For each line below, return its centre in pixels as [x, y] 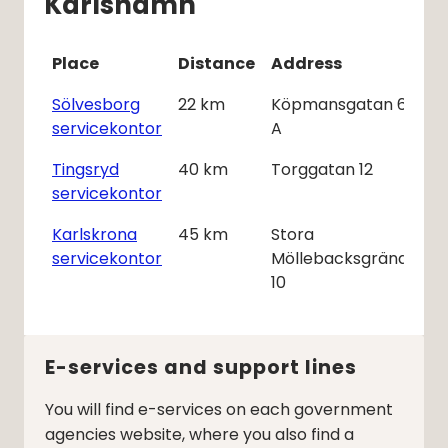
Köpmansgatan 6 [339, 105]
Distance [216, 64]
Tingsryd [85, 170]
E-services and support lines [201, 368]
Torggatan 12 [322, 170]
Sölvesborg [96, 105]
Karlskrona [94, 235]
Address [306, 64]
